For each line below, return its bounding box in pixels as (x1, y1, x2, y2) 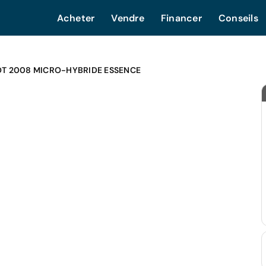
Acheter (56, 12, 95, 24)
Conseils (218, 12, 258, 24)
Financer (160, 12, 202, 24)
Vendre (111, 12, 144, 24)
